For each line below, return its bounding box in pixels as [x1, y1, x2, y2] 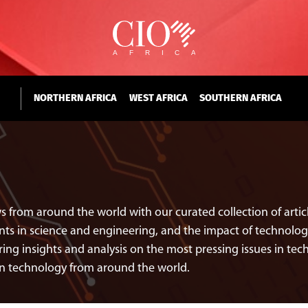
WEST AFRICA [129, 92, 188, 104]
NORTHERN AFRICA [34, 92, 118, 104]
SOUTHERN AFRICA [199, 92, 282, 104]
